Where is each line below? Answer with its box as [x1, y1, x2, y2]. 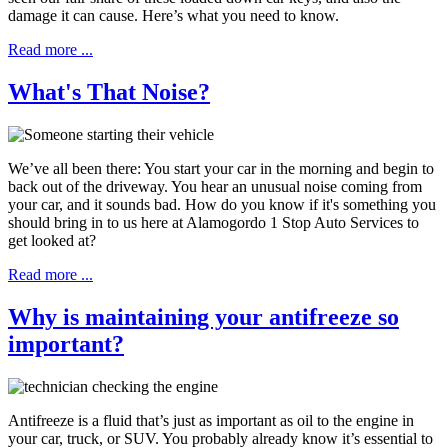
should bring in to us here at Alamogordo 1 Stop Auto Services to [8, 213, 419, 231]
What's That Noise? [8, 79, 210, 106]
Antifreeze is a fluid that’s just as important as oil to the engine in [8, 411, 414, 429]
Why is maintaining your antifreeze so [8, 303, 399, 330]
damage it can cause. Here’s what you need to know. [8, 7, 339, 25]
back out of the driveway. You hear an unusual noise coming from [8, 177, 422, 195]
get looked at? [8, 231, 100, 249]
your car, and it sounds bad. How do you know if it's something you [8, 195, 436, 213]
